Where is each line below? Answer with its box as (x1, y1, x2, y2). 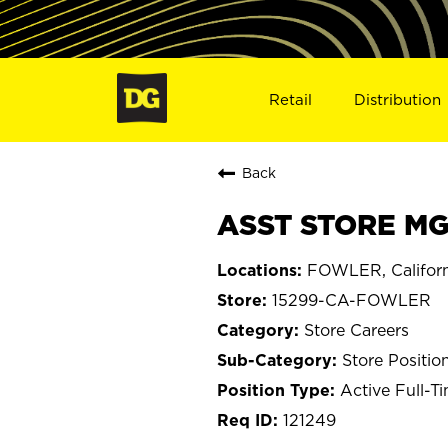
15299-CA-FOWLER (272, 290, 431, 309)
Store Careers (304, 320, 409, 339)
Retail (268, 90, 312, 108)
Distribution (354, 90, 442, 108)
